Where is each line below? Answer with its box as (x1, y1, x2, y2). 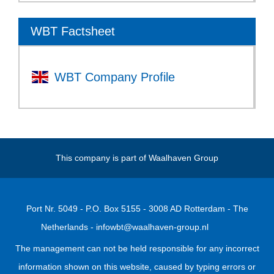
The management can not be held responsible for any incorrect (15, 243, 259, 254)
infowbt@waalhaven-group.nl (96, 222, 209, 232)
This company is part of (56, 153, 149, 163)
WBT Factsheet (31, 24, 115, 39)
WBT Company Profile (54, 70, 175, 84)
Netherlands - (41, 222, 96, 232)
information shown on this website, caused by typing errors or (18, 262, 256, 272)
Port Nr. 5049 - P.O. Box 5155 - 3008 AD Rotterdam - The (26, 204, 248, 214)
